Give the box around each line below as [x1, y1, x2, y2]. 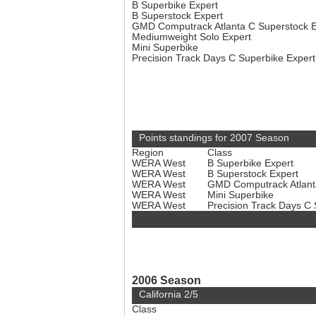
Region [132, 147, 164, 158]
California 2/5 [139, 289, 198, 300]
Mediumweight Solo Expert [132, 32, 254, 42]
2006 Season [132, 274, 201, 286]
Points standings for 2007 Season [139, 133, 289, 143]
